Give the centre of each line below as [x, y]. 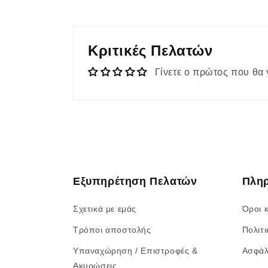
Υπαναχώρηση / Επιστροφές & [135, 251]
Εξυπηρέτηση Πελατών [135, 181]
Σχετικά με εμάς [105, 209]
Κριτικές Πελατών [150, 51]
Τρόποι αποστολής [112, 230]
